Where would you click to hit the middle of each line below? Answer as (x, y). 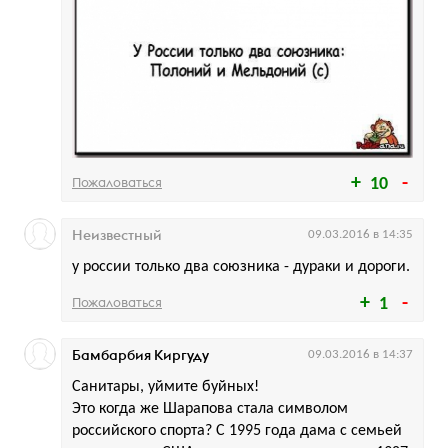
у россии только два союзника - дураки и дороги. (241, 266)
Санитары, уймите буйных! (165, 386)
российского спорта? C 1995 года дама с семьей (237, 430)
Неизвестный (117, 234)
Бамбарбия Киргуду (140, 354)
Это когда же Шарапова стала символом (210, 408)
